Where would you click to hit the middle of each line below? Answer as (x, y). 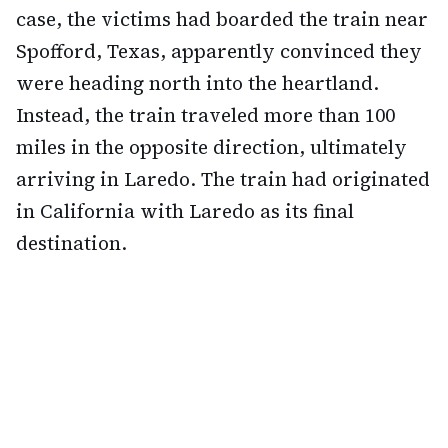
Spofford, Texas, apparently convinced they (219, 51)
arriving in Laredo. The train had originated (223, 179)
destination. (71, 243)
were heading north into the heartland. (197, 83)
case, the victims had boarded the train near (222, 19)
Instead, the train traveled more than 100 (205, 115)
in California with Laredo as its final (185, 211)
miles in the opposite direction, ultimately (211, 147)
